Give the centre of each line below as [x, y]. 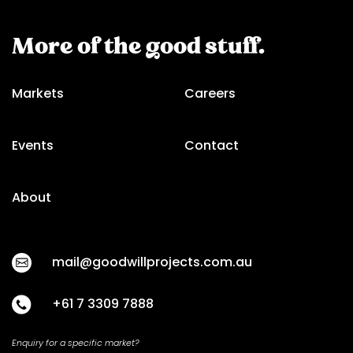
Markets [38, 94]
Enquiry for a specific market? [77, 343]
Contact [212, 146]
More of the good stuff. [138, 46]
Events [33, 146]
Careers [210, 94]
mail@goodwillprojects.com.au [152, 262]
